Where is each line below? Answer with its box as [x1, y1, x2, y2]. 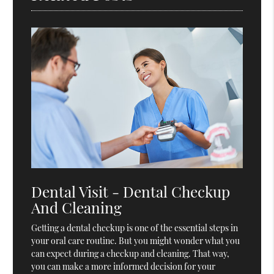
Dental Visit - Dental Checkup [31, 181, 231, 202]
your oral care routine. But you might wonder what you [31, 235, 240, 247]
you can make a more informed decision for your [31, 261, 216, 273]
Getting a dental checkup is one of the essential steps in [31, 222, 239, 234]
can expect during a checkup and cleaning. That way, [31, 248, 230, 260]
